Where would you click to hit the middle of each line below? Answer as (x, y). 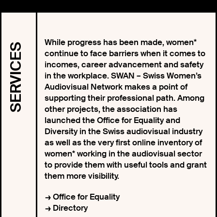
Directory (70, 208)
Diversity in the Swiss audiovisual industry (123, 132)
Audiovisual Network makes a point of (116, 87)
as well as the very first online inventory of (123, 143)
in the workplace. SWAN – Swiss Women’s (123, 76)
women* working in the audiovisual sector (123, 154)
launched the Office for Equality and (112, 120)
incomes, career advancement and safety (124, 65)
